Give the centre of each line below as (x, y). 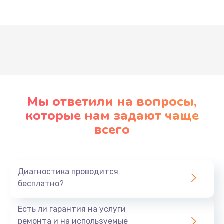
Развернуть (112, 43)
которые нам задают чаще (112, 115)
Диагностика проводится (68, 171)
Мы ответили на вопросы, (112, 101)
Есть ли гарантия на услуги (72, 209)
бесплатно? (41, 183)
